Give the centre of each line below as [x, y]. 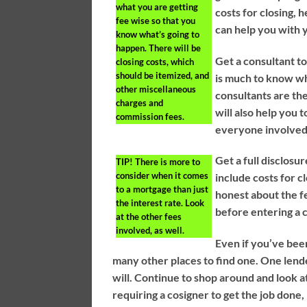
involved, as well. [150, 231]
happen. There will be [159, 48]
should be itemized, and [163, 75]
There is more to [167, 162]
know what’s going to [158, 34]
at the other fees [149, 217]
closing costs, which [155, 61]
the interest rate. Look [160, 203]
